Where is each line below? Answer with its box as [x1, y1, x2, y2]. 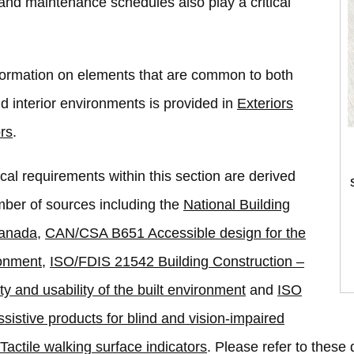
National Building [183, 196, 290, 213]
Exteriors [237, 95, 293, 111]
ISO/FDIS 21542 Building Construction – [50, 253, 304, 269]
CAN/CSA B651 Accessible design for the [45, 224, 306, 241]
